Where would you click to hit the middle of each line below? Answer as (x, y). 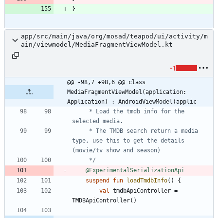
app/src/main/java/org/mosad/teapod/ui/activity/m (114, 36)
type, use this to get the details (128, 140)
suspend (98, 180)
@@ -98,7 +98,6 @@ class (106, 82)
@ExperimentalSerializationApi (135, 170)
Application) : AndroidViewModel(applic (132, 101)
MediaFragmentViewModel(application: (127, 92)
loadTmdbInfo (147, 180)
